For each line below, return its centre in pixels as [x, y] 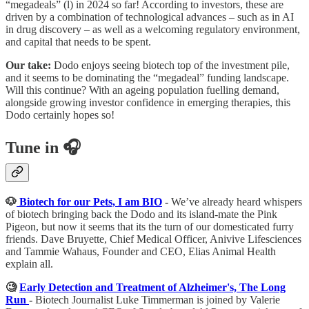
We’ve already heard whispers [237, 202]
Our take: [30, 66]
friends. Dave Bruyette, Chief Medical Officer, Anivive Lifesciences [153, 239]
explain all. [29, 264]
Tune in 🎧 [43, 148]
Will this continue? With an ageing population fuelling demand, [142, 90]
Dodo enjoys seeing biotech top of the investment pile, [172, 66]
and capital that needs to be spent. [78, 42]
